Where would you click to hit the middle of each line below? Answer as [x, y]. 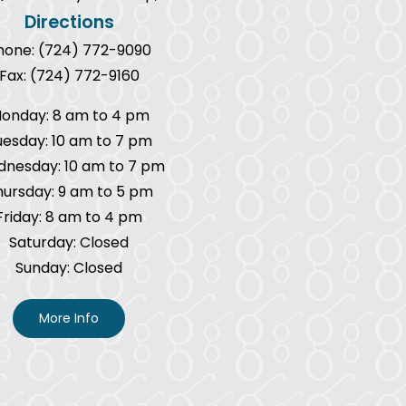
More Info [69, 319]
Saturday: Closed [69, 243]
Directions [69, 23]
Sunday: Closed [69, 268]
